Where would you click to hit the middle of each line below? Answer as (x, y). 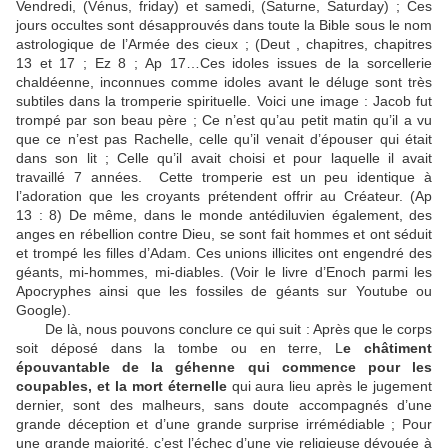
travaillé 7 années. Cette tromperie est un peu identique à (224, 177)
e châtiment (388, 348)
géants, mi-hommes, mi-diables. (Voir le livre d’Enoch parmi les (224, 272)
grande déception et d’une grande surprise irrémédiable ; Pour (224, 424)
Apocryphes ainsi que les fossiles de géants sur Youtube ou (224, 291)
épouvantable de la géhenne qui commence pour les (224, 367)
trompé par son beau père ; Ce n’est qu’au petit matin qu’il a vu (224, 120)
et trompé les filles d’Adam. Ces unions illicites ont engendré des (224, 253)
